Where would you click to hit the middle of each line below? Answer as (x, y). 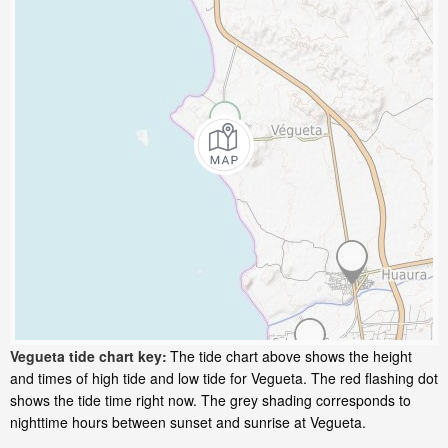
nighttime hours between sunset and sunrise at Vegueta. (188, 422)
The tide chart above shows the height (291, 356)
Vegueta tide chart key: (88, 356)
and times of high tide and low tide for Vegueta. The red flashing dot (224, 378)
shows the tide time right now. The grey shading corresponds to (210, 400)
